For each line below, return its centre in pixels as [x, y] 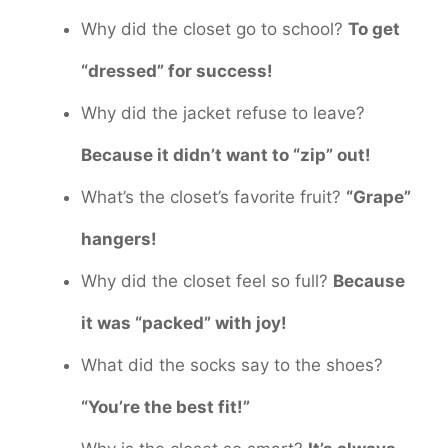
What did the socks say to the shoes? [232, 364]
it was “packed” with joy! [184, 322]
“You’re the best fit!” [165, 406]
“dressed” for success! [177, 70]
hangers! [119, 238]
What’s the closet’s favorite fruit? [213, 196]
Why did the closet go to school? [214, 28]
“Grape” [378, 196]
